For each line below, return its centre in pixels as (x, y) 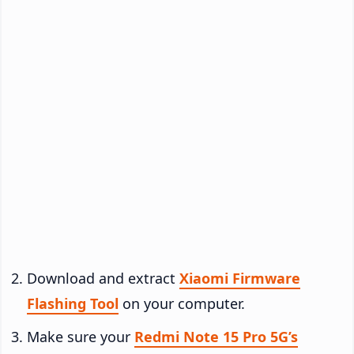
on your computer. (182, 303)
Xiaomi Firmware (240, 278)
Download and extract (103, 278)
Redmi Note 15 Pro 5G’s (216, 336)
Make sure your (81, 336)
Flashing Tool (73, 303)
